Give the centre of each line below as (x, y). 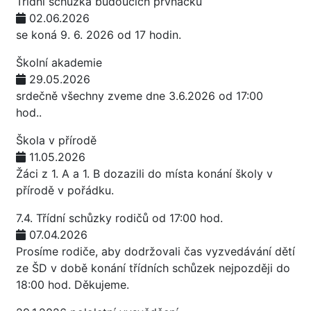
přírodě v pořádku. (68, 190)
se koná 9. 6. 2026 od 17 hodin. (100, 35)
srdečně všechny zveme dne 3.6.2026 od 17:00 (140, 96)
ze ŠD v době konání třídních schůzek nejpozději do (153, 268)
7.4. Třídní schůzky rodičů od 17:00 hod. (119, 218)
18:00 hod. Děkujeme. (73, 285)
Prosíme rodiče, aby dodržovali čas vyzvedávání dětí (155, 251)
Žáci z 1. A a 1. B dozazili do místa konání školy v (144, 174)
